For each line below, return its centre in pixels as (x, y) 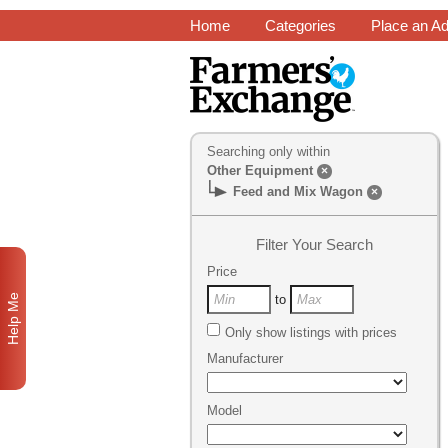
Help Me (13, 318)
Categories (300, 25)
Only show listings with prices (310, 332)
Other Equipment (259, 170)
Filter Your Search (314, 244)
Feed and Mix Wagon (299, 191)
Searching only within (268, 151)
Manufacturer (244, 358)
